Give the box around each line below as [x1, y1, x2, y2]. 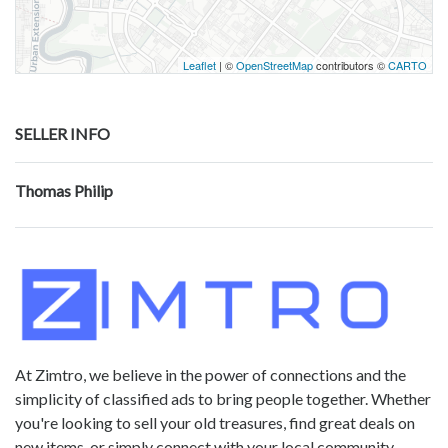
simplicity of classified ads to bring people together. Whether [15, 388, 431, 408]
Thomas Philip [15, 181, 113, 201]
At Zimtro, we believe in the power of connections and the [15, 364, 406, 384]
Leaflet [183, 57, 216, 74]
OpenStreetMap [236, 57, 313, 74]
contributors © [313, 57, 388, 74]
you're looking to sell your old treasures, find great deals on [15, 412, 415, 432]
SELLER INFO [15, 124, 110, 144]
